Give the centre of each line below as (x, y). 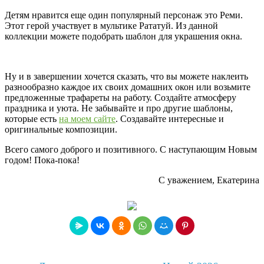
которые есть (32, 118)
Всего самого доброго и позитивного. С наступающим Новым (131, 149)
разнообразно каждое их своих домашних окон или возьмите (128, 87)
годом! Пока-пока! (42, 160)
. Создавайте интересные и (170, 118)
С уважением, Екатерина (209, 180)
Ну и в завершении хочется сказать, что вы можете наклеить (126, 76)
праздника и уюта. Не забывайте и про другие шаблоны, (119, 108)
